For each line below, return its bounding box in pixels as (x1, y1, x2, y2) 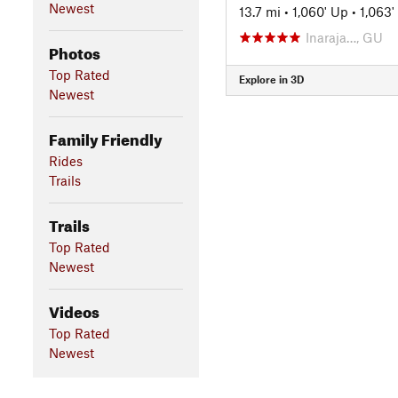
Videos (48, 297, 99, 322)
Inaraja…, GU (305, 28, 383, 45)
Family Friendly (48, 124, 163, 149)
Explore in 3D (238, 73, 304, 85)
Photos (48, 38, 100, 63)
